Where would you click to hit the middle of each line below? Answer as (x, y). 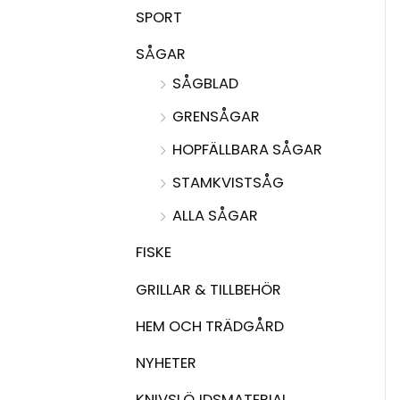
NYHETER (166, 362)
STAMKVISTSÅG (228, 183)
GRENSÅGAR (216, 116)
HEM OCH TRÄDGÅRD (210, 326)
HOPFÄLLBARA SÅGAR (247, 150)
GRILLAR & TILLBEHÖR (208, 289)
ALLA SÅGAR (215, 216)
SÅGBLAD (205, 83)
